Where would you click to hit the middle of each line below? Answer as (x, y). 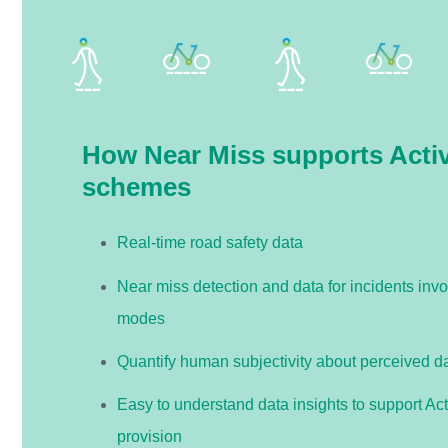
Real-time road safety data (210, 243)
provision (150, 436)
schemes (136, 187)
